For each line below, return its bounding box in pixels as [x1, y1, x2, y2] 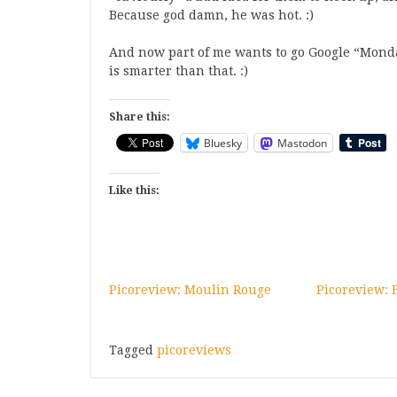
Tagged [109, 343, 157, 357]
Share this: [109, 111, 170, 123]
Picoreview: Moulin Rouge [109, 283, 271, 297]
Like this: [109, 184, 160, 197]
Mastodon [277, 135, 327, 151]
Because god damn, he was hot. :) [109, 8, 314, 22]
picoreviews [157, 343, 231, 357]
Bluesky [204, 135, 242, 151]
